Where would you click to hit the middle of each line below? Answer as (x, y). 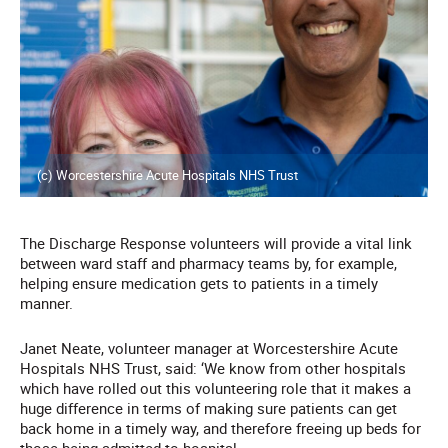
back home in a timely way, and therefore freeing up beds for (220, 428)
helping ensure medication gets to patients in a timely (199, 283)
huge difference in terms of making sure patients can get (208, 408)
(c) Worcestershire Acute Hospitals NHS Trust (167, 175)
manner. (46, 303)
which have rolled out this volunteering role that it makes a (215, 388)
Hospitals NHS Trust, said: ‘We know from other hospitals (213, 368)
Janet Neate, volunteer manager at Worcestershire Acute (209, 348)
